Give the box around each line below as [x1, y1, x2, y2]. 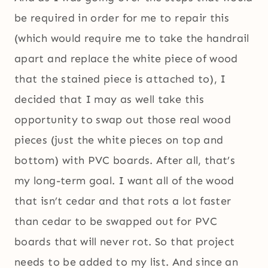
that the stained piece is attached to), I [14, 72, 226, 86]
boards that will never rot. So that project [14, 235, 235, 249]
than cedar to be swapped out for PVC [14, 215, 217, 229]
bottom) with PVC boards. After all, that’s [14, 154, 236, 167]
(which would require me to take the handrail [14, 32, 249, 45]
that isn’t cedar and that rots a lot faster [14, 194, 232, 208]
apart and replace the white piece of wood [14, 52, 238, 66]
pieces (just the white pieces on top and [14, 133, 224, 147]
